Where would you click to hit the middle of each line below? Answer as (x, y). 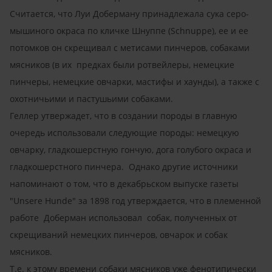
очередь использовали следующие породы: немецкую (124, 132)
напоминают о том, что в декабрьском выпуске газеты (124, 183)
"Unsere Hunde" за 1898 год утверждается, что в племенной (135, 200)
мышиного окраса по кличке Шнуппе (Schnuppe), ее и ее (129, 30)
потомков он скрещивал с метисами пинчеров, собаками (130, 47)
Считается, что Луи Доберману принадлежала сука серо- (129, 13)
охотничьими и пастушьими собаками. (95, 98)
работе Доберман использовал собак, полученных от (124, 217)
